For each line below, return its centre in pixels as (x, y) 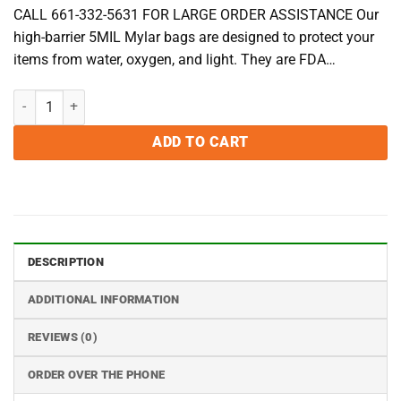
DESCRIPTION (66, 261)
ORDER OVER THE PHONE (97, 374)
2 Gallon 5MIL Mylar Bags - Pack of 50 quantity (143, 98)
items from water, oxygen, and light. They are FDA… (175, 60)
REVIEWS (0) (63, 337)
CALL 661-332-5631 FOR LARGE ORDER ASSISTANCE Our (196, 15)
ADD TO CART (200, 142)
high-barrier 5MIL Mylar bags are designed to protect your (194, 38)
